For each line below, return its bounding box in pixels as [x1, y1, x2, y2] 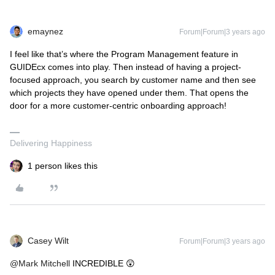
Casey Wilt [28, 236, 69, 246]
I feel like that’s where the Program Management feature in [10, 49, 238, 59]
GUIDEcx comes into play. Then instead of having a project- [10, 62, 241, 72]
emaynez [28, 26, 63, 36]
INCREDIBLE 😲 [70, 258, 135, 268]
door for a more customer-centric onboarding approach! [10, 101, 227, 110]
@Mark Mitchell [10, 258, 70, 268]
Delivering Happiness [10, 138, 92, 148]
